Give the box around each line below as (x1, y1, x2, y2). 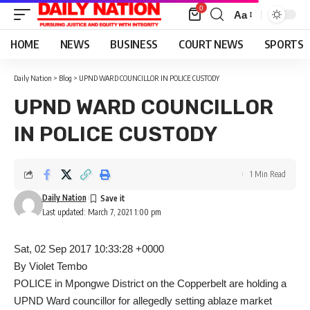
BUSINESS (110, 37, 158, 51)
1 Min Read (250, 169, 286, 179)
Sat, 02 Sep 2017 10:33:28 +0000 (14, 243, 164, 255)
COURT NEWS (178, 37, 244, 51)
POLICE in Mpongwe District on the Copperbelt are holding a (14, 277, 286, 289)
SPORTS (264, 37, 304, 51)
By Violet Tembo (14, 260, 87, 272)
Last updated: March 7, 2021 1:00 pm (42, 207, 161, 217)
